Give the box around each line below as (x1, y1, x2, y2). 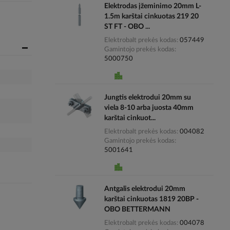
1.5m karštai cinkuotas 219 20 (104, 12, 199, 20)
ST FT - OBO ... (104, 23, 150, 30)
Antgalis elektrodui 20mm (104, 185, 185, 193)
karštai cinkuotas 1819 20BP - (104, 195, 199, 203)
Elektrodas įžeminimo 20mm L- (104, 2, 201, 10)
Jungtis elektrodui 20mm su (104, 93, 191, 101)
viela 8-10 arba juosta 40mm (104, 104, 194, 111)
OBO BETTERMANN (104, 205, 170, 213)
